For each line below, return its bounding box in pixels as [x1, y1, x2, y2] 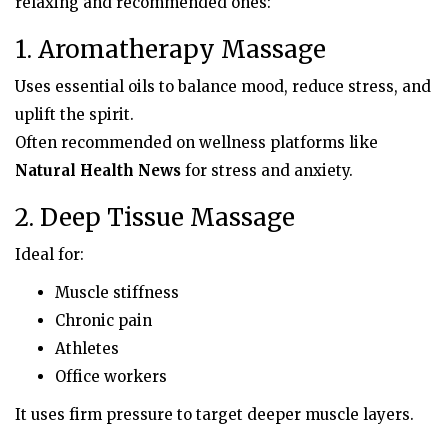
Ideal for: [15, 244, 84, 264]
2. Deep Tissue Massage [15, 201, 295, 233]
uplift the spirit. [15, 104, 134, 124]
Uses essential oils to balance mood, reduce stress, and [15, 76, 431, 96]
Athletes [55, 338, 119, 358]
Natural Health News [15, 160, 181, 180]
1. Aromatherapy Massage [15, 33, 326, 65]
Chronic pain [55, 310, 152, 330]
